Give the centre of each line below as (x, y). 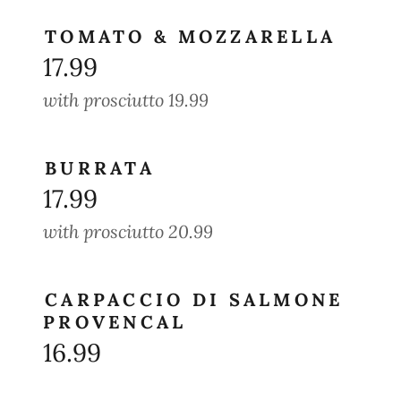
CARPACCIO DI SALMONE (194, 299)
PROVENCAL (115, 322)
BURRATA (100, 168)
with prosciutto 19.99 (126, 100)
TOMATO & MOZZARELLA (191, 36)
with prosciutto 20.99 (128, 231)
